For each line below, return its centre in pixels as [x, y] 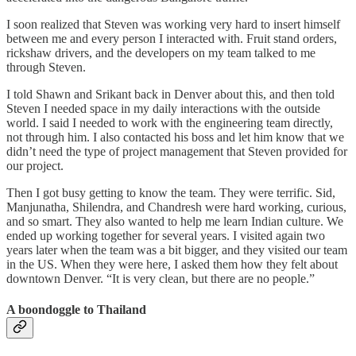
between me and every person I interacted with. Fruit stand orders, [172, 39]
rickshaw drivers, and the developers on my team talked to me [161, 53]
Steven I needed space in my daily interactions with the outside [163, 109]
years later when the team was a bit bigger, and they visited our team [177, 250]
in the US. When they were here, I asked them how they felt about [172, 265]
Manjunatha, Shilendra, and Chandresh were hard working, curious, [176, 207]
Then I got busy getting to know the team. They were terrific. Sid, [171, 193]
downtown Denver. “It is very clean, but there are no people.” [161, 279]
